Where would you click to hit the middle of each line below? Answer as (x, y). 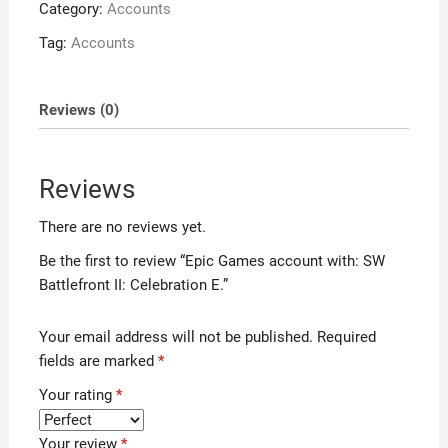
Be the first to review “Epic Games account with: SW (211, 261)
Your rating (77, 394)
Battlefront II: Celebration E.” (133, 285)
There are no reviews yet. (122, 227)
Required (346, 336)
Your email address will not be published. (175, 336)
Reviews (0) (78, 109)
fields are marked (98, 360)
